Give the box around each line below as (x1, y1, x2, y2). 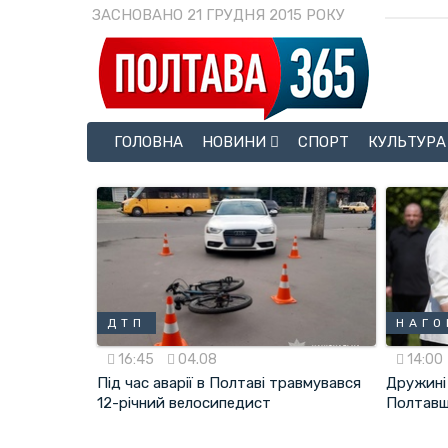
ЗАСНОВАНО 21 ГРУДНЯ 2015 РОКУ (92, 6, 345, 24)
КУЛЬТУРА (368, 132, 446, 151)
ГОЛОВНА (114, 132, 183, 151)
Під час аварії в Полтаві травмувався (97, 374, 361, 393)
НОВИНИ (202, 132, 270, 151)
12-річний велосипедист (97, 394, 271, 413)
